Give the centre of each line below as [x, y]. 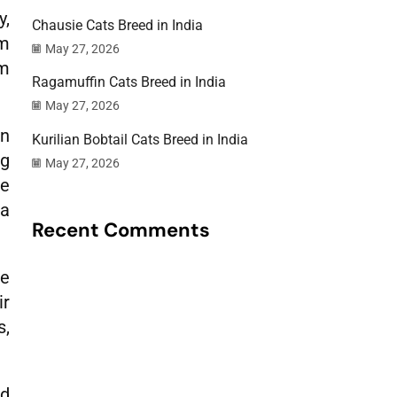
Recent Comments [121, 230]
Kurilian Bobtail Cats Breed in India [140, 139]
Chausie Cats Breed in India [117, 25]
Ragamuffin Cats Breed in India [129, 82]
